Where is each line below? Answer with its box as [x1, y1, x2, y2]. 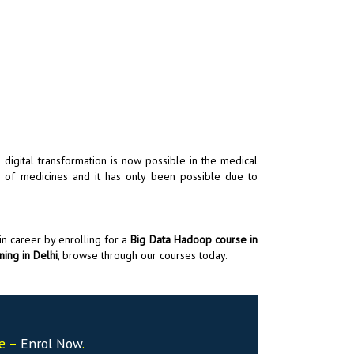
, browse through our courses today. [57, 247, 228, 262]
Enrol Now [20, 333, 82, 352]
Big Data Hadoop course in [130, 232, 258, 247]
